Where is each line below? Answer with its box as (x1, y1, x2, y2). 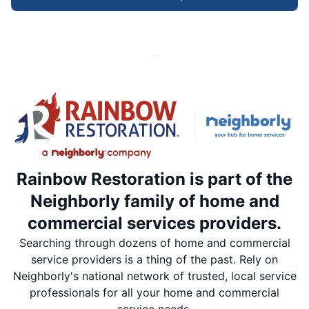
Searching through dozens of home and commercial (19, 236, 290, 250)
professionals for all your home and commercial (30, 286, 279, 300)
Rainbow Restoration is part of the (17, 169, 292, 190)
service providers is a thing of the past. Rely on (31, 252, 278, 267)
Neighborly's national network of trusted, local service (12, 269, 297, 283)
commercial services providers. (28, 213, 281, 234)
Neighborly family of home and (30, 191, 279, 212)
